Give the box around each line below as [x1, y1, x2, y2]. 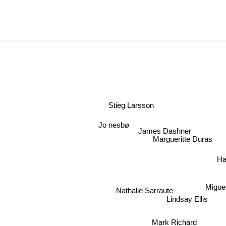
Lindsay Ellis [168, 197, 210, 206]
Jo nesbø [105, 115, 136, 124]
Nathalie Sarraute [112, 186, 170, 195]
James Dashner [133, 127, 187, 136]
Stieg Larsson [113, 99, 159, 108]
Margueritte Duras [149, 137, 209, 146]
